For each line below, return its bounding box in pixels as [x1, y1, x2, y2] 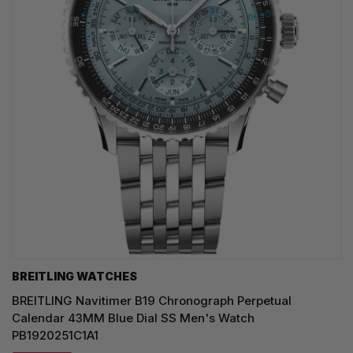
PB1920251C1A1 [12, 327, 98, 343]
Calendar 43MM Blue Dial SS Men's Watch [12, 310, 255, 325]
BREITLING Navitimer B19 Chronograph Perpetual [12, 292, 292, 308]
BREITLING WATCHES [12, 269, 137, 283]
